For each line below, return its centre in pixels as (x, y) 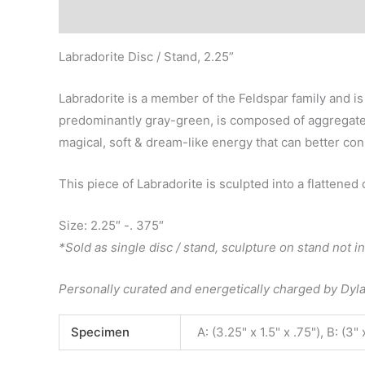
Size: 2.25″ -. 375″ (111, 225)
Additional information (209, 16)
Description (93, 16)
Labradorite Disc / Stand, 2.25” (146, 56)
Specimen (100, 332)
